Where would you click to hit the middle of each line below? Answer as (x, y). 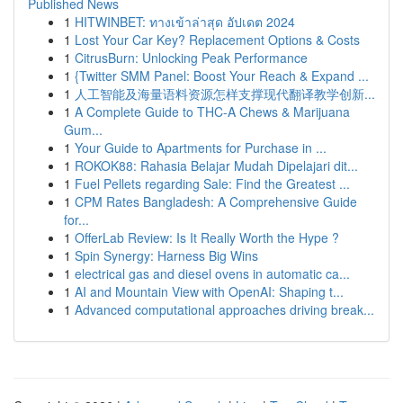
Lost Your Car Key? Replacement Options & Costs (217, 40)
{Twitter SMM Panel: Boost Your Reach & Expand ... (222, 76)
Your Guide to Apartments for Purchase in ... (201, 148)
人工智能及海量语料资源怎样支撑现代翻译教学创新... (225, 94)
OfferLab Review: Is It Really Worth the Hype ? (207, 237)
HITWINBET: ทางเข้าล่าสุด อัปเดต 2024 (185, 22)
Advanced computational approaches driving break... (224, 309)
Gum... (83, 130)
